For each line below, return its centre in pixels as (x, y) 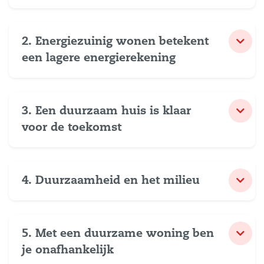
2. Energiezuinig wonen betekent (115, 42)
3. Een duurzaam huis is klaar (106, 111)
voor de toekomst (72, 128)
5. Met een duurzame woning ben (118, 234)
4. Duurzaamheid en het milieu (111, 181)
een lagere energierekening (99, 58)
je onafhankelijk (68, 250)
